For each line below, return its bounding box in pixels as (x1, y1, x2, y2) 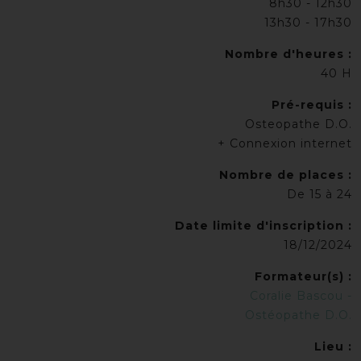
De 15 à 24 (287, 187, 352, 201)
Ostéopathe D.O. (245, 308, 352, 322)
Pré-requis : (272, 98, 352, 112)
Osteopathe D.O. (245, 117, 352, 131)
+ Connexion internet (218, 136, 352, 151)
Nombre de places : (219, 168, 352, 182)
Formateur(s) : (255, 269, 352, 284)
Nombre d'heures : (225, 47, 352, 61)
